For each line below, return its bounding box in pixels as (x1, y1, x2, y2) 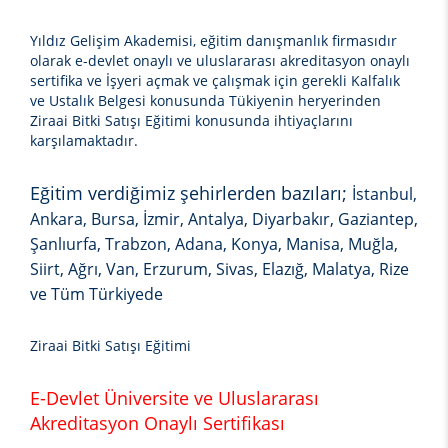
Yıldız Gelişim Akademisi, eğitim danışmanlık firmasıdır (30, 31, 397, 51)
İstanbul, (352, 183, 417, 206)
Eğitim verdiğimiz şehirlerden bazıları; (30, 181, 352, 206)
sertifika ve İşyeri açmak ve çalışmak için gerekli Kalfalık (30, 71, 400, 91)
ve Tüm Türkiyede (30, 283, 163, 306)
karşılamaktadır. (30, 131, 138, 151)
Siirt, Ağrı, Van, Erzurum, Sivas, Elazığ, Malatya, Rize (30, 258, 409, 281)
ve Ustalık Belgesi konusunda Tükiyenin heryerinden (30, 91, 381, 111)
